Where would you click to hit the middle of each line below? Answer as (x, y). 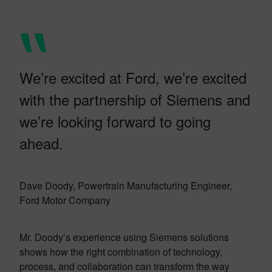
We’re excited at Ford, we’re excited (133, 77)
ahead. (41, 143)
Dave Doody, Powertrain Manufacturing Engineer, (126, 185)
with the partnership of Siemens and (135, 99)
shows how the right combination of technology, (121, 251)
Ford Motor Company (65, 200)
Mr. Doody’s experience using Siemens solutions (124, 237)
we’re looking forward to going (115, 121)
